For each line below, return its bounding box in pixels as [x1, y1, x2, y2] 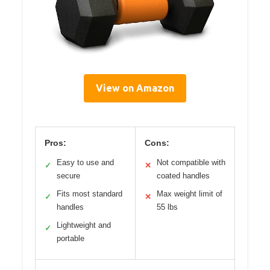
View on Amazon [96, 82, 174, 93]
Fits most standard [57, 189, 122, 198]
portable [57, 233, 84, 243]
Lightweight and [57, 220, 111, 230]
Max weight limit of [156, 189, 222, 198]
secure [57, 171, 80, 180]
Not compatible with [156, 157, 225, 167]
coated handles [156, 171, 210, 180]
